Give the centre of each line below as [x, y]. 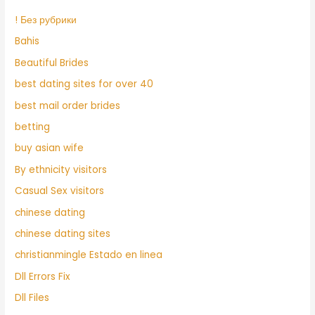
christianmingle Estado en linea [89, 255]
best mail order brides [68, 105]
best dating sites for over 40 [84, 84]
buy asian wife [50, 148]
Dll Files [32, 298]
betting [33, 127]
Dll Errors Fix [43, 276]
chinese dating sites [63, 233]
